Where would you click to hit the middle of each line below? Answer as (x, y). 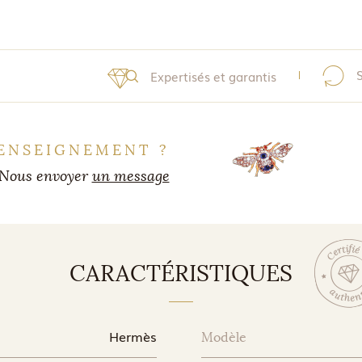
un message (130, 176)
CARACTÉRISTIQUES (181, 274)
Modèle (224, 337)
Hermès (133, 336)
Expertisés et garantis (213, 76)
